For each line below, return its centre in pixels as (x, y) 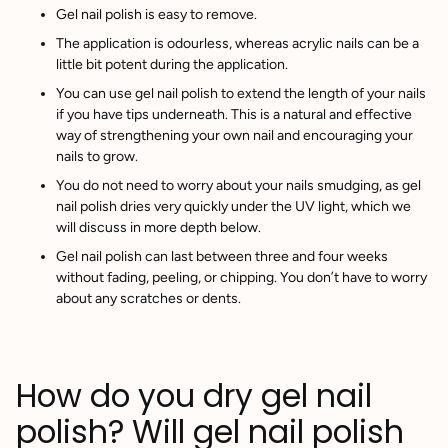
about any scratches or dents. (148, 298)
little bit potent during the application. (172, 64)
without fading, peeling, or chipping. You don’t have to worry (241, 277)
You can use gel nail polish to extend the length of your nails (241, 93)
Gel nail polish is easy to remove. (156, 14)
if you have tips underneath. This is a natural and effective (234, 114)
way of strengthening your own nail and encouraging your (234, 135)
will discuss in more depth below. (160, 227)
